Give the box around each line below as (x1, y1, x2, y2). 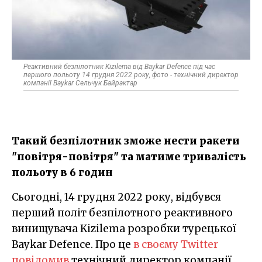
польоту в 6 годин (12, 166, 113, 179)
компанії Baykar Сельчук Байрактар (23, 78, 137, 87)
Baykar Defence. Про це (12, 237, 133, 251)
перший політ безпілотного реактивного (12, 206, 233, 219)
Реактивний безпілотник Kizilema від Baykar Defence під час (23, 62, 215, 71)
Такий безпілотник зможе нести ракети (12, 134, 240, 147)
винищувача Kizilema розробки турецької (12, 222, 236, 235)
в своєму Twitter (133, 237, 218, 251)
